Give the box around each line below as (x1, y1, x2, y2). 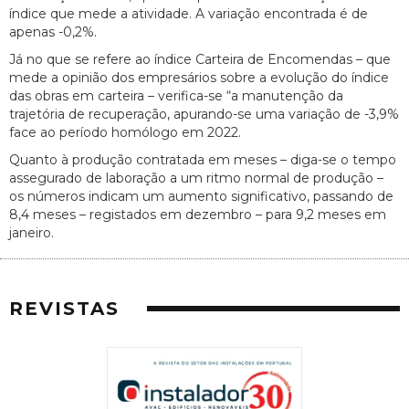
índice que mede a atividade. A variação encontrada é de (9, 5, 368, 23)
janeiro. (9, 225, 54, 242)
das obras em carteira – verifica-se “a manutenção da (9, 88, 343, 105)
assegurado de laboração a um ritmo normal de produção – (9, 170, 383, 187)
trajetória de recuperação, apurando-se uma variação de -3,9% (9, 106, 399, 123)
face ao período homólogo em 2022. (9, 124, 241, 142)
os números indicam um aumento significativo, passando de (9, 188, 393, 205)
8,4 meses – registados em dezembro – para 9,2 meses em (9, 206, 386, 224)
